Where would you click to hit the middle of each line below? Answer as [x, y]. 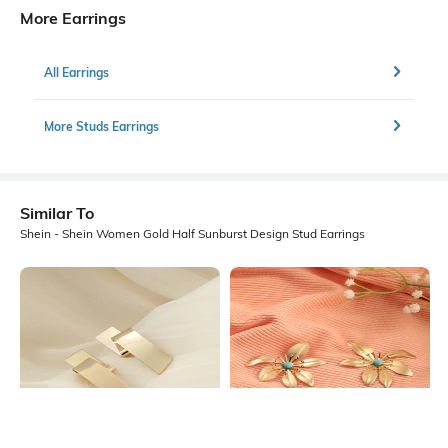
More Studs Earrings [101, 126]
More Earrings [73, 18]
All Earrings [76, 72]
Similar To [57, 213]
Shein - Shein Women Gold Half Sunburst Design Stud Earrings [192, 234]
